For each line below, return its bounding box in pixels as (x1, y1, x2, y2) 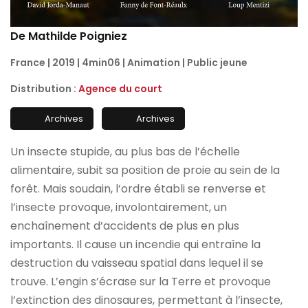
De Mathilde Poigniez (10, 28, 127, 45)
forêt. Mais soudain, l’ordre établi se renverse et (10, 180, 266, 197)
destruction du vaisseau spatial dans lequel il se (10, 254, 263, 271)
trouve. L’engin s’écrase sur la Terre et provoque (10, 273, 271, 289)
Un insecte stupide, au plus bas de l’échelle (10, 143, 240, 159)
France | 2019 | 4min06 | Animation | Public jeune (10, 56, 247, 70)
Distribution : (10, 82, 78, 96)
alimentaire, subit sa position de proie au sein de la (10, 162, 280, 178)
